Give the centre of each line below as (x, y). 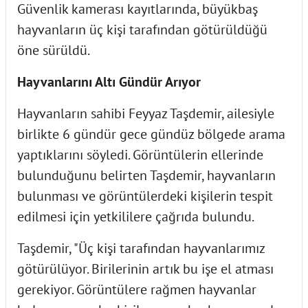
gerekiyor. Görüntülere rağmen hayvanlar (137, 289)
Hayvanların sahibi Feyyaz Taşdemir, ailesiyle (146, 113)
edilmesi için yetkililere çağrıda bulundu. (136, 216)
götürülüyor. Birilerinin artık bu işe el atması (145, 268)
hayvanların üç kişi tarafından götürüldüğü (142, 29)
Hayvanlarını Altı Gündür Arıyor (109, 81)
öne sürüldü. (54, 50)
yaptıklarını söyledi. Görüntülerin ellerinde (140, 154)
